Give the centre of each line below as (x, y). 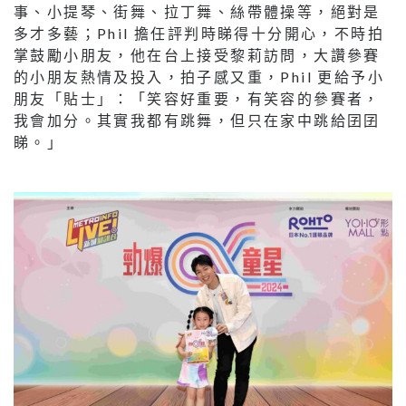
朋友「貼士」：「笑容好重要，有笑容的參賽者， (197, 98)
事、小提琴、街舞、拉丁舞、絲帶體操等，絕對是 (197, 11)
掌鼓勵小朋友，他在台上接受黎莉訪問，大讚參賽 (197, 54)
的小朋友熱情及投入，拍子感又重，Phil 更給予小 (199, 76)
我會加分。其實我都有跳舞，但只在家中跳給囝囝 (197, 120)
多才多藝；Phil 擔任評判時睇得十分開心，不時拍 (199, 33)
